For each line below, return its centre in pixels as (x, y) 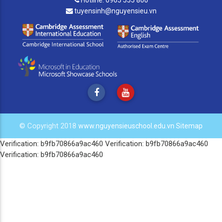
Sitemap (189, 126)
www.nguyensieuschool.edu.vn (127, 126)
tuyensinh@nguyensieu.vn (114, 11)
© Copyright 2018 (49, 126)
